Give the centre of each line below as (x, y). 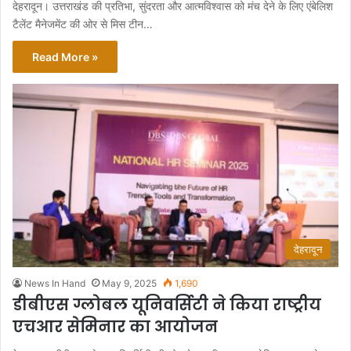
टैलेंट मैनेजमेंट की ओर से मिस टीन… (83, 24)
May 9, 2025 (129, 284)
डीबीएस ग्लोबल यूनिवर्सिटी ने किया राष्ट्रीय (167, 305)
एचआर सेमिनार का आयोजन (115, 327)
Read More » (65, 56)
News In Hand (55, 284)
